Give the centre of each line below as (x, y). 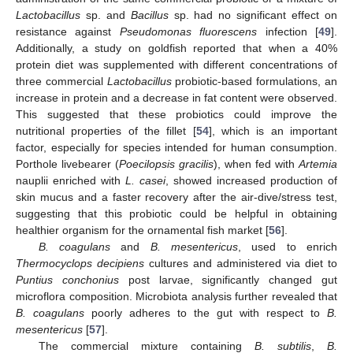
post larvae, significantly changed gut (228, 279)
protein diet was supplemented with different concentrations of (176, 64)
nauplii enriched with (71, 180)
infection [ (288, 31)
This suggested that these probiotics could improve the (176, 114)
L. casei (145, 180)
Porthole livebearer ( (67, 163)
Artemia (318, 163)
